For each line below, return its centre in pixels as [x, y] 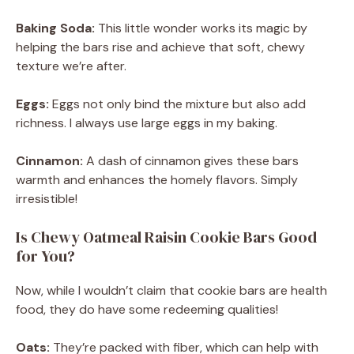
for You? [45, 256]
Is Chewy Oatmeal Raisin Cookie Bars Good [166, 237]
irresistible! [47, 198]
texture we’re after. [71, 66]
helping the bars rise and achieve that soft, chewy [160, 47]
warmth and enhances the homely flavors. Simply [157, 179]
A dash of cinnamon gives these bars [191, 160]
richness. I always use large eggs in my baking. [147, 122]
